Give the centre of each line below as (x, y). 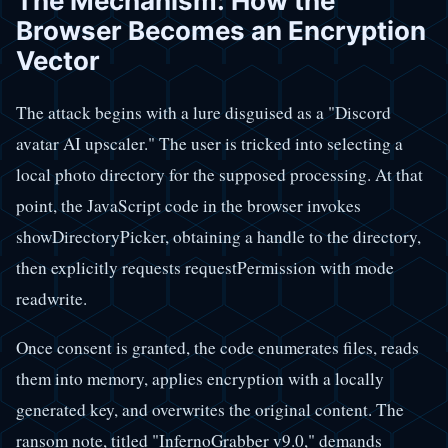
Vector (58, 60)
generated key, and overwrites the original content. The (210, 409)
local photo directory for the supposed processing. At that (219, 175)
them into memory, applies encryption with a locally (200, 378)
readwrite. (51, 299)
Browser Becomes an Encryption (221, 30)
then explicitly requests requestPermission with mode (205, 268)
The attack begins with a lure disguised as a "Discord (203, 113)
